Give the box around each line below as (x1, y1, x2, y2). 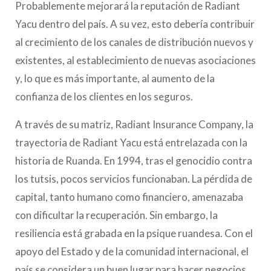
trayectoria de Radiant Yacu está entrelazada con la (15, 136, 247, 149)
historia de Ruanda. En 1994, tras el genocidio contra (15, 154, 252, 167)
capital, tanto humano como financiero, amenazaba (15, 191, 243, 203)
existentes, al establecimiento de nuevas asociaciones (15, 54, 256, 67)
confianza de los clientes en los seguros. (15, 90, 193, 103)
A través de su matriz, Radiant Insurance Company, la (15, 118, 253, 131)
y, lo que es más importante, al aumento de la (15, 72, 215, 85)
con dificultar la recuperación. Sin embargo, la (15, 209, 218, 221)
